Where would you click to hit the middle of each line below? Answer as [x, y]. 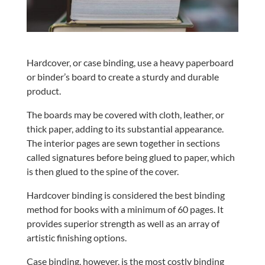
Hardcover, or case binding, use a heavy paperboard [130, 63]
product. [43, 91]
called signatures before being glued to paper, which [130, 157]
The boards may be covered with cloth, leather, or [125, 115]
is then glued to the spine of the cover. [102, 172]
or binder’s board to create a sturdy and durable [122, 77]
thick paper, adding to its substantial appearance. [125, 129]
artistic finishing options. [76, 238]
